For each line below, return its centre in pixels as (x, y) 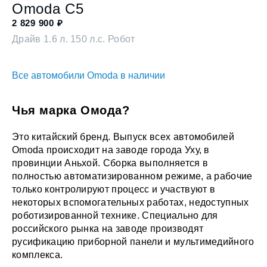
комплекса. (38, 255)
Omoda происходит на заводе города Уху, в (111, 150)
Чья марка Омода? (71, 111)
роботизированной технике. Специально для (115, 216)
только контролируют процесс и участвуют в (114, 190)
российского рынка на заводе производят (108, 229)
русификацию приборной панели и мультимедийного (133, 242)
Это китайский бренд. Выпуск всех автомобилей (123, 137)
